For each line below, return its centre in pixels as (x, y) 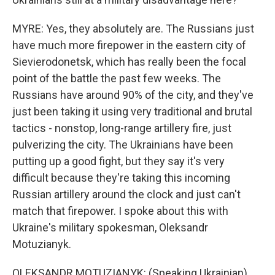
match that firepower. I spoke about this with (120, 211)
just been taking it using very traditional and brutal (132, 111)
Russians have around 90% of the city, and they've (133, 95)
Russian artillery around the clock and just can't (126, 194)
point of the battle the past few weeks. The (117, 78)
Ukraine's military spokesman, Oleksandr (110, 227)
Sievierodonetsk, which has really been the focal (129, 62)
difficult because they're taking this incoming (121, 178)
